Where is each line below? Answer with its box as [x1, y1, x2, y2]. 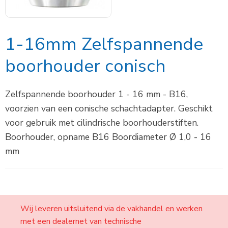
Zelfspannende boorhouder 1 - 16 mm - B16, [5, 88, 188, 100]
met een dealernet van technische [20, 216, 141, 227]
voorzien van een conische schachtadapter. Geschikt [5, 102, 213, 115]
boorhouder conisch [5, 54, 165, 78]
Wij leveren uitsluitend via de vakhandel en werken [20, 203, 203, 214]
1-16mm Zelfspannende [5, 32, 203, 56]
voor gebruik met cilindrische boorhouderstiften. [5, 117, 198, 129]
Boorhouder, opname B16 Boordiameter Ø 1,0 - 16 [5, 131, 211, 143]
